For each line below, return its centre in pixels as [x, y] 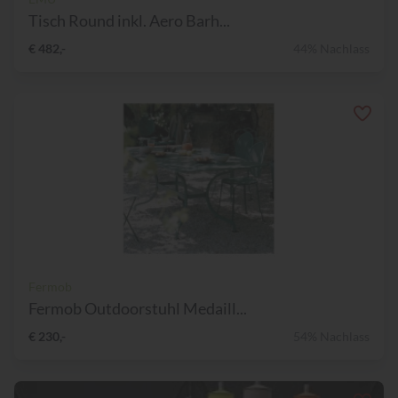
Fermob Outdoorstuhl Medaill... [138, 309]
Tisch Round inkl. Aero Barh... [129, 21]
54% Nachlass [331, 337]
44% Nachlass [331, 49]
